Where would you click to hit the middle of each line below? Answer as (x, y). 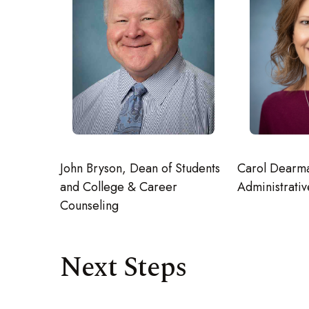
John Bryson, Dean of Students (140, 168)
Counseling (89, 205)
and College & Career (119, 187)
